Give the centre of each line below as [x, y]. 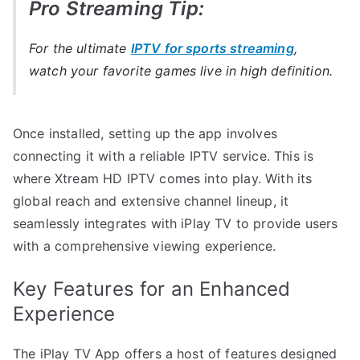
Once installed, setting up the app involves [145, 133]
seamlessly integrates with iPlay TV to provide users [176, 223]
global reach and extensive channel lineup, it [151, 200]
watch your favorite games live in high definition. [181, 70]
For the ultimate [80, 48]
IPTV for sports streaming [212, 48]
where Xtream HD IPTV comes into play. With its [163, 178]
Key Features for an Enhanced [152, 288]
